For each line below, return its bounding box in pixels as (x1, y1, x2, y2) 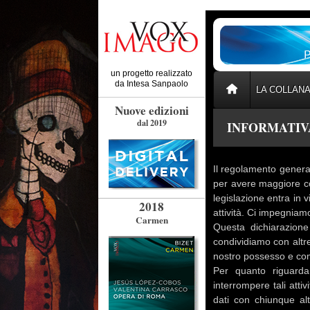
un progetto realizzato (111, 69, 192, 78)
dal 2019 (136, 117, 167, 129)
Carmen (135, 213, 168, 227)
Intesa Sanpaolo (127, 79, 188, 89)
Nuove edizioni (114, 102, 189, 119)
